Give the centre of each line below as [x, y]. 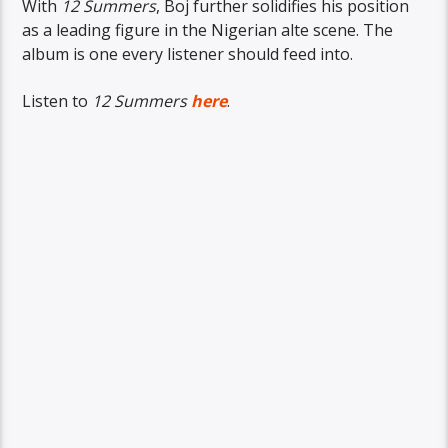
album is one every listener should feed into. [188, 54]
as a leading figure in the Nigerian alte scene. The [208, 30]
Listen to [57, 100]
